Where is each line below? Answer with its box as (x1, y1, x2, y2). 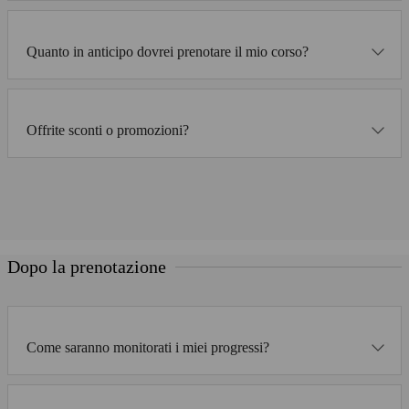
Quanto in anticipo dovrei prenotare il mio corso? (26, 43, 309, 59)
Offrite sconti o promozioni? (26, 121, 189, 138)
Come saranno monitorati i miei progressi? (26, 340, 269, 356)
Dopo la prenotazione (7, 257, 166, 278)
